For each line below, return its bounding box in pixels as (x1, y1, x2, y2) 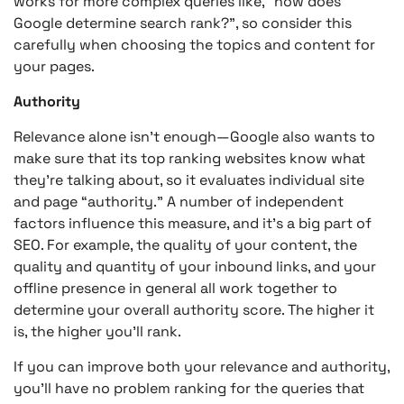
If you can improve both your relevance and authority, (14, 356, 390, 376)
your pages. (14, 56, 95, 76)
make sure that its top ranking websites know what (14, 148, 365, 168)
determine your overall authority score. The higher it (14, 299, 374, 319)
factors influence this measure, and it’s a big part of (14, 213, 372, 233)
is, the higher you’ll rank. (14, 321, 181, 341)
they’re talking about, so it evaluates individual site (14, 170, 364, 189)
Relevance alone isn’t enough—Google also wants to (14, 126, 375, 146)
